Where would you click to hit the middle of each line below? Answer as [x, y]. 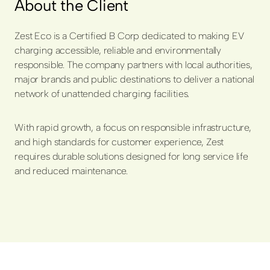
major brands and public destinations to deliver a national [134, 79]
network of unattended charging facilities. [102, 93]
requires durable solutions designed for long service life [131, 156]
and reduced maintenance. [71, 171]
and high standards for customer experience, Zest [119, 142]
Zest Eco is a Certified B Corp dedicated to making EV [129, 36]
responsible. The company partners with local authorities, [133, 64]
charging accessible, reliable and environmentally [118, 50]
